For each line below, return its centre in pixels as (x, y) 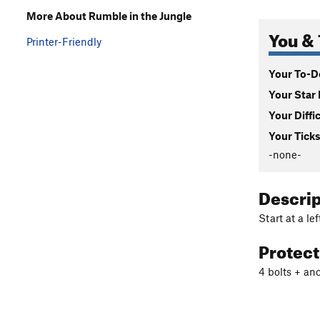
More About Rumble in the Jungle (109, 15)
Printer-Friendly (64, 41)
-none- (285, 154)
